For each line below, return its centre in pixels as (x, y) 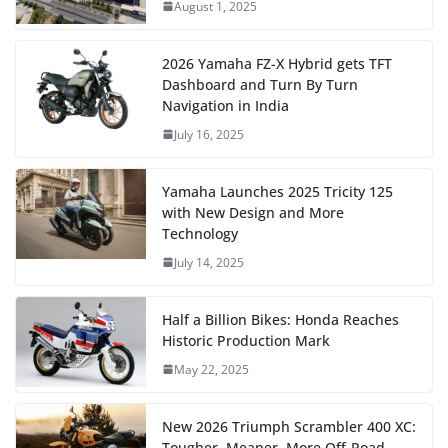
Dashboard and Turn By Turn (260, 84)
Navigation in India (225, 105)
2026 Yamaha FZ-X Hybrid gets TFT (277, 63)
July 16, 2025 (209, 134)
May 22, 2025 (211, 369)
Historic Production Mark (246, 340)
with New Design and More (253, 212)
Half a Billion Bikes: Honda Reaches (280, 319)
